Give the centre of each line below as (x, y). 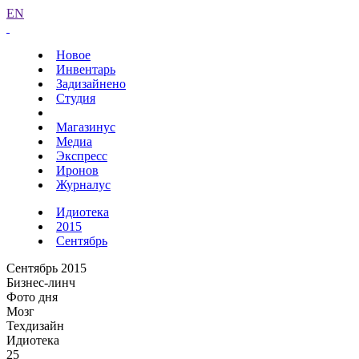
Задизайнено (91, 84)
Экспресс (82, 156)
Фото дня (32, 297)
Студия (76, 98)
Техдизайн (35, 326)
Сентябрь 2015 (46, 268)
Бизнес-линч (41, 282)
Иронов (77, 170)
